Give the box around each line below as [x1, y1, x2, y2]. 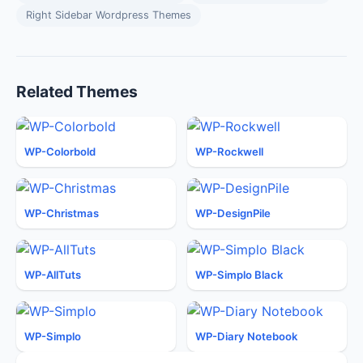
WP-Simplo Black [195, 268, 283, 281]
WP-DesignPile [195, 207, 271, 220]
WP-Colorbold [24, 145, 96, 158]
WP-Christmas [24, 207, 99, 220]
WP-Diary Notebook [195, 330, 297, 343]
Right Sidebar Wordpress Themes [26, 9, 191, 21]
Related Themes [16, 82, 138, 101]
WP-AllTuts [24, 268, 81, 281]
